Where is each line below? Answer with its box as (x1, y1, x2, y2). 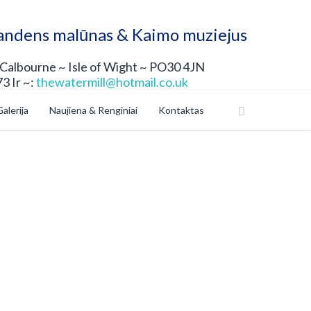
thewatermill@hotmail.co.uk (36, 74, 188, 90)
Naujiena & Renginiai (49, 104, 137, 116)
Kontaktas (158, 104, 204, 116)
